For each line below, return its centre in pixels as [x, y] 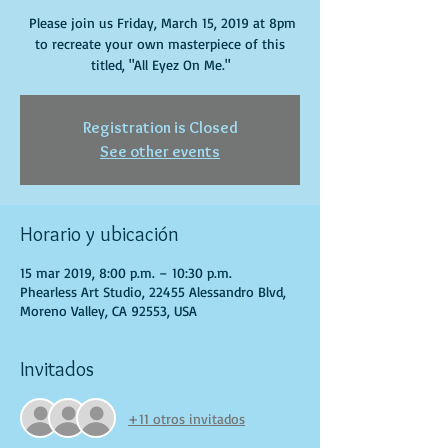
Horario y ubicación [99, 234]
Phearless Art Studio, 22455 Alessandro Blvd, [153, 291]
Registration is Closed [160, 127]
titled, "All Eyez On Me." [160, 64]
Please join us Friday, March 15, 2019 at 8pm [160, 22]
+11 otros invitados [186, 418]
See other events [160, 151]
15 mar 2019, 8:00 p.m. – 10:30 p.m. [126, 272]
